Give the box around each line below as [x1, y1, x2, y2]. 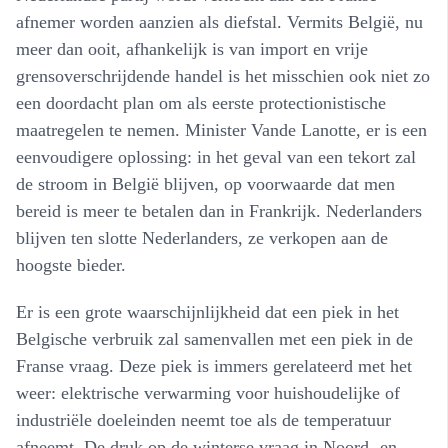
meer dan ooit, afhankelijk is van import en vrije [16, 38, 368, 59]
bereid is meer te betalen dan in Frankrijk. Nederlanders [16, 200, 422, 221]
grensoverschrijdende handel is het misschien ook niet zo [16, 65, 430, 86]
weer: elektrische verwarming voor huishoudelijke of [16, 382, 400, 403]
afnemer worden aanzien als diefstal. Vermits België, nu [16, 11, 423, 32]
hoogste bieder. [16, 254, 126, 275]
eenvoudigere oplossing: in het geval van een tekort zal [16, 146, 416, 167]
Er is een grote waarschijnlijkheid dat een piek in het [16, 301, 399, 322]
